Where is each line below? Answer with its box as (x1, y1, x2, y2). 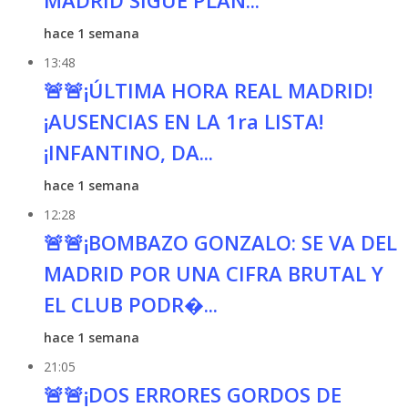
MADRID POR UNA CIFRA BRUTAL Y (43, 260, 383, 287)
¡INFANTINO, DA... (43, 138, 213, 166)
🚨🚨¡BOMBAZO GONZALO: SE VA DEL (43, 229, 397, 256)
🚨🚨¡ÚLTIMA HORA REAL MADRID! (43, 76, 372, 104)
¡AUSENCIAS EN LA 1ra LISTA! (43, 107, 323, 135)
